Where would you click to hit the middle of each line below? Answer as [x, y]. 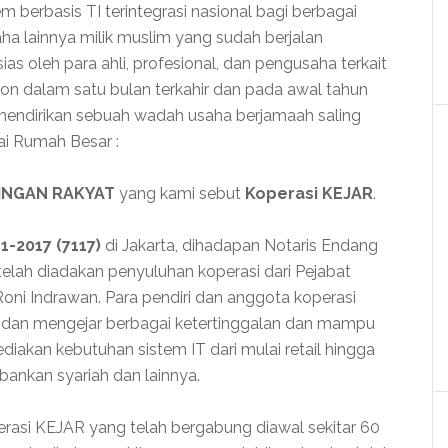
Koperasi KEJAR [309, 193]
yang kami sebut [180, 193]
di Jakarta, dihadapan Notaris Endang [239, 245]
